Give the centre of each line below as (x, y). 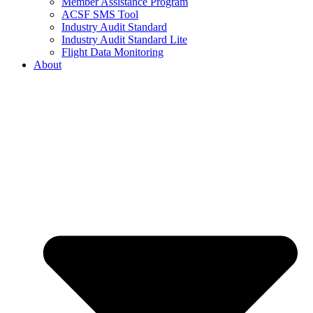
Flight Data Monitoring (112, 52)
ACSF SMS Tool (100, 15)
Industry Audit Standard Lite (124, 40)
